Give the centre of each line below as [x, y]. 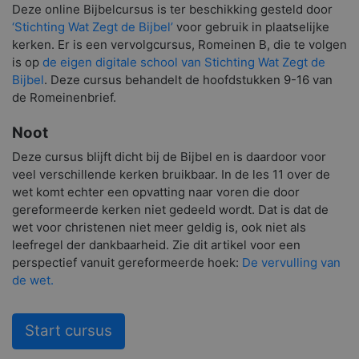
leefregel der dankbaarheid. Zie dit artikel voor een [156, 244]
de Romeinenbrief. [64, 97]
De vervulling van [291, 262]
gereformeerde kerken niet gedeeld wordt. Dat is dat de [170, 209]
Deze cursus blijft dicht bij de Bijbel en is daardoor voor [169, 156]
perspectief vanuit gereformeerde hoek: [127, 262]
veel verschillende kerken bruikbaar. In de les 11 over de [171, 174]
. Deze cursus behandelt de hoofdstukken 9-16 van [188, 79]
